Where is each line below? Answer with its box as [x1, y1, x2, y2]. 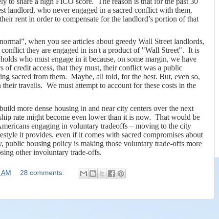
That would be [155, 112, 200, 121]
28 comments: [20, 169, 66, 177]
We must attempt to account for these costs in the [46, 81, 196, 90]
